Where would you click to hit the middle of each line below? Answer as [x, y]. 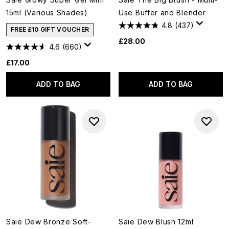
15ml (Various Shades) [47, 13]
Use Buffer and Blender [162, 13]
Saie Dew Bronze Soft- [49, 222]
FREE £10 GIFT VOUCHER [50, 29]
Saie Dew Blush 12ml [156, 222]
